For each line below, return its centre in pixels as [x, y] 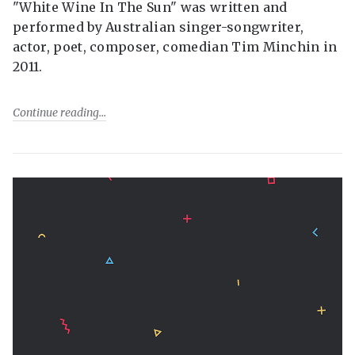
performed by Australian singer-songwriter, [158, 27]
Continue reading [56, 113]
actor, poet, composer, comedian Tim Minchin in [175, 47]
